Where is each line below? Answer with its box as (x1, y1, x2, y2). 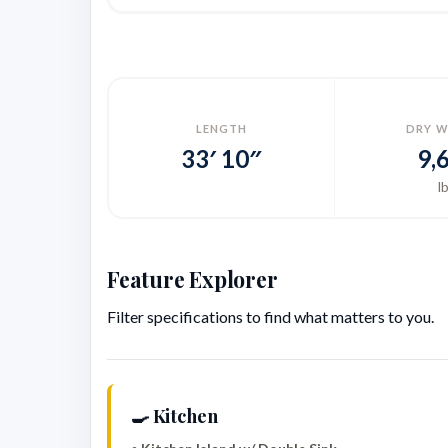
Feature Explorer (107, 265, 278, 294)
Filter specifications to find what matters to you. (107, 307, 434, 327)
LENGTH (195, 122, 248, 136)
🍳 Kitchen (131, 403, 218, 429)
